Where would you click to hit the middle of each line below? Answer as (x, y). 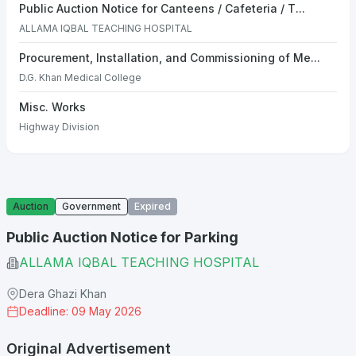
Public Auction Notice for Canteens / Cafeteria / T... (162, 8)
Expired (153, 206)
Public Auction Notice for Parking (122, 237)
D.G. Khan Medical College (80, 77)
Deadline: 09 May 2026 (80, 311)
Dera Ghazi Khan (63, 294)
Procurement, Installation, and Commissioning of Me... (170, 58)
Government (91, 206)
